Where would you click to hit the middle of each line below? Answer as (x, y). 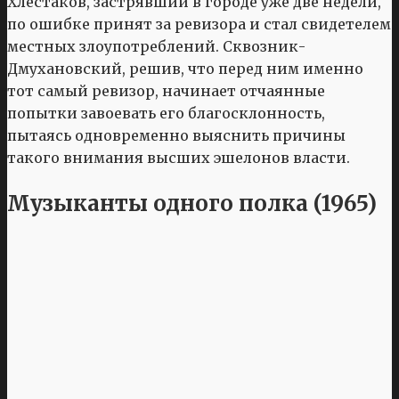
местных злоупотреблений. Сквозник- (156, 47)
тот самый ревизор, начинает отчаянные (166, 91)
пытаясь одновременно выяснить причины (176, 136)
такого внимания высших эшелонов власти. (179, 158)
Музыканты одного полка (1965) (192, 204)
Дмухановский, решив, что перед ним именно (185, 69)
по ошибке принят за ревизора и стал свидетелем (199, 24)
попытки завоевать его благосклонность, (166, 114)
